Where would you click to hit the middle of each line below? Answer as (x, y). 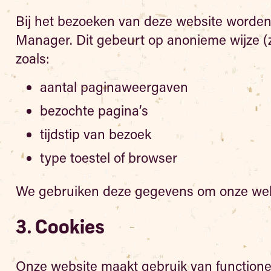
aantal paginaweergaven (114, 87)
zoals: (32, 58)
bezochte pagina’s (94, 110)
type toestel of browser (108, 158)
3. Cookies (60, 228)
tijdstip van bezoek (95, 134)
